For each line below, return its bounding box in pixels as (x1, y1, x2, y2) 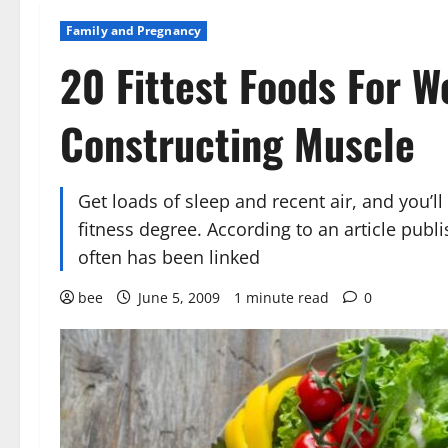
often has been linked (78, 245, 260, 269)
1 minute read (234, 288, 329, 307)
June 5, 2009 (134, 288, 224, 307)
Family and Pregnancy (66, 22, 201, 39)
